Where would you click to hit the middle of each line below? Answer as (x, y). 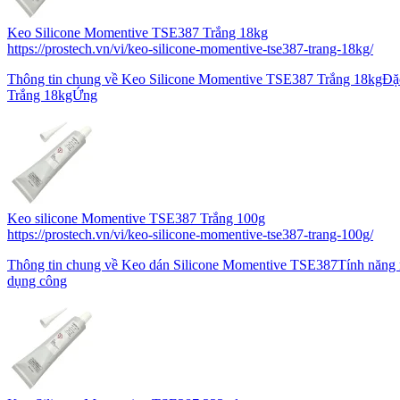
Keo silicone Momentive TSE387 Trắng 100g (136, 219)
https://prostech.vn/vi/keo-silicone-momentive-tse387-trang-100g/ (190, 235)
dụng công (37, 281)
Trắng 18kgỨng (52, 96)
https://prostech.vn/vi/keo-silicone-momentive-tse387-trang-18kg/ (190, 49)
